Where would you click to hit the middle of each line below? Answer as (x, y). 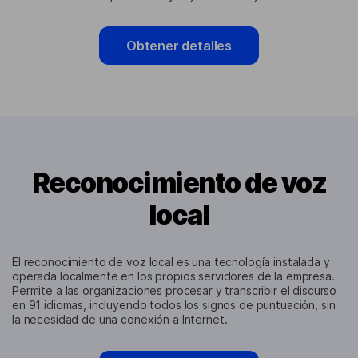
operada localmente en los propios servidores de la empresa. (173, 276)
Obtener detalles (179, 46)
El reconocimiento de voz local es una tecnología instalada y (171, 262)
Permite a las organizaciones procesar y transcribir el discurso (175, 291)
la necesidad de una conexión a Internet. (120, 320)
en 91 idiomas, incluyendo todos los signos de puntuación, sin (174, 305)
